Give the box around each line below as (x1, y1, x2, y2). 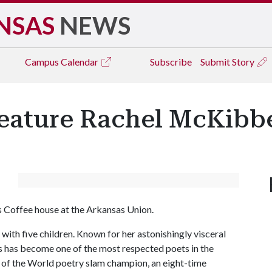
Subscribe (150, 56, 192, 67)
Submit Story (200, 56, 256, 67)
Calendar (61, 56, 100, 67)
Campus (25, 56, 61, 67)
